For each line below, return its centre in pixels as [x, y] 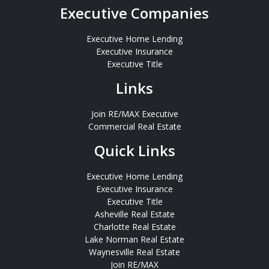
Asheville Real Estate [134, 214]
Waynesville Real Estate [134, 252]
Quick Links [134, 151]
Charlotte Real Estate [134, 227]
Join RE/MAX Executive [134, 114]
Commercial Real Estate [134, 127]
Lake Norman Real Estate [134, 240]
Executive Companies [134, 13]
